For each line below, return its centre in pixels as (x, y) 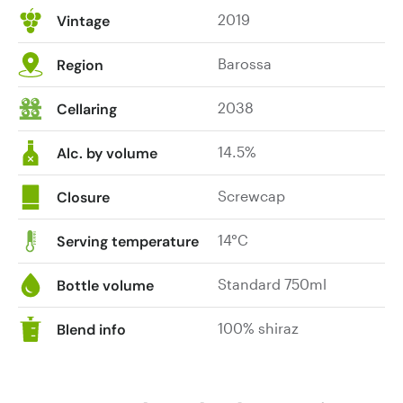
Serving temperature (128, 241)
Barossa (245, 63)
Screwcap (252, 195)
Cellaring (87, 109)
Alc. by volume (107, 153)
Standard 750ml (273, 283)
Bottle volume (105, 285)
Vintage (83, 21)
